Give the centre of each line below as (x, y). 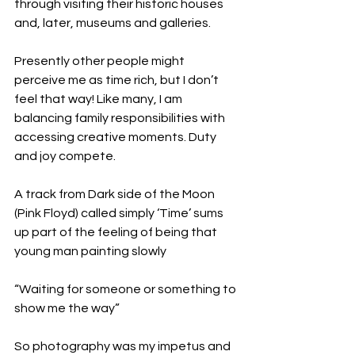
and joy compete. (65, 156)
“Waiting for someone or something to (126, 289)
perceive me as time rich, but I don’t (118, 80)
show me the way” (67, 308)
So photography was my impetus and (124, 346)
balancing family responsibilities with (121, 118)
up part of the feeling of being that (117, 232)
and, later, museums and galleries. (113, 23)
